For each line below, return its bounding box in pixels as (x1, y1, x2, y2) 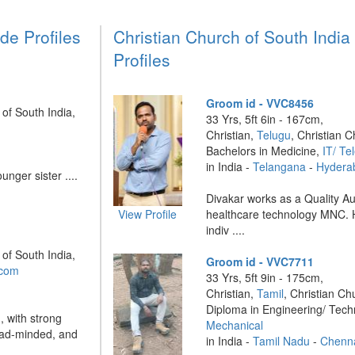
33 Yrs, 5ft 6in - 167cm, (206, 111, 324, 127)
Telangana (253, 158, 307, 174)
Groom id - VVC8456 (206, 95, 315, 111)
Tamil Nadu (253, 333, 311, 349)
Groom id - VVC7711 (206, 254, 315, 269)
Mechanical (206, 317, 264, 333)
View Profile (118, 206, 177, 222)
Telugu (257, 127, 292, 143)
